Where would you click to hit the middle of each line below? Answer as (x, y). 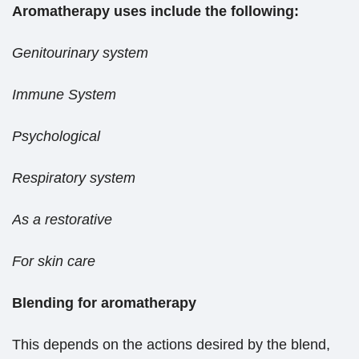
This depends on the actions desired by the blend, (171, 345)
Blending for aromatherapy (104, 303)
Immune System (64, 95)
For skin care (54, 262)
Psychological (56, 137)
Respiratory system (74, 178)
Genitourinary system (80, 53)
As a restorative (62, 220)
